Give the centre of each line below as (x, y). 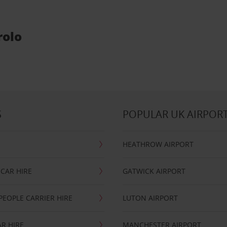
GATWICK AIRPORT (154, 171)
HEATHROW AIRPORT (158, 144)
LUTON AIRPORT (150, 198)
